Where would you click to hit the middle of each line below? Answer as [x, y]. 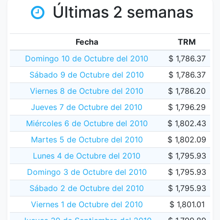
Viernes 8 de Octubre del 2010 [87, 91]
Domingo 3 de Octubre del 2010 [87, 172]
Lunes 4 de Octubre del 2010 [87, 156]
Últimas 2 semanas [121, 12]
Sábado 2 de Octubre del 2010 [87, 188]
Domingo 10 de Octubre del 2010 [87, 58]
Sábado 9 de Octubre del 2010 [87, 75]
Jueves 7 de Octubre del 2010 [87, 107]
